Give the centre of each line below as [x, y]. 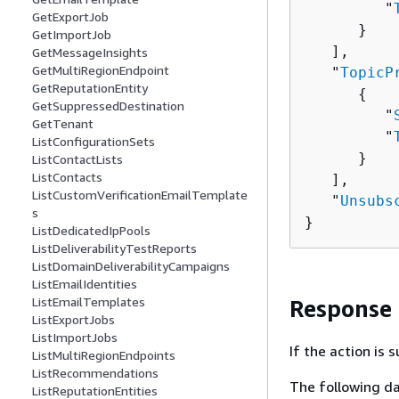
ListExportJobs [73, 320]
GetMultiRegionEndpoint [101, 70]
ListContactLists [77, 159]
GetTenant [63, 124]
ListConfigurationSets [94, 142]
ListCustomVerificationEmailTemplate [140, 195]
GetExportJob [70, 17]
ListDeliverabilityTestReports [114, 248]
